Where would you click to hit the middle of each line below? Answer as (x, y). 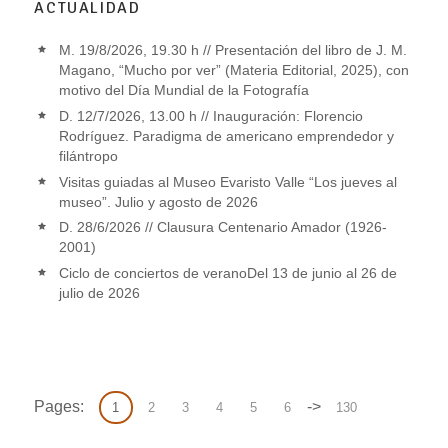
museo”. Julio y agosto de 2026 (159, 201)
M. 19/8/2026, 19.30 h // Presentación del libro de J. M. (233, 50)
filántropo (89, 155)
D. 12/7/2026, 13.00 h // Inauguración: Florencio (211, 115)
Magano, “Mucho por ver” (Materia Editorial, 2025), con (234, 70)
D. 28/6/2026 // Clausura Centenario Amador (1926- (223, 227)
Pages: (61, 406)
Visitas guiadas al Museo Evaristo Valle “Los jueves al (228, 181)
